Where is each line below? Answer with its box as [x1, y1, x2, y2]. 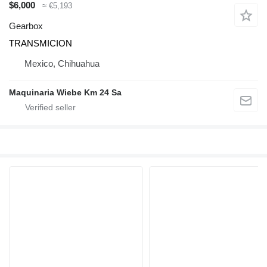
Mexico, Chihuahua [24, 58, 100, 69]
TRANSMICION [9, 38, 72, 48]
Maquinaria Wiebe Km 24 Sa [9, 87, 122, 97]
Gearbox [9, 20, 43, 31]
